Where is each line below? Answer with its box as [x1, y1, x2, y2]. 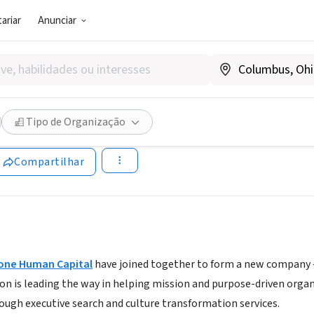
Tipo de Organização [26, 114, 125, 130]
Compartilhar [14, 154, 84, 170]
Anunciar [38, 13, 77, 28]
